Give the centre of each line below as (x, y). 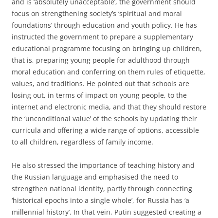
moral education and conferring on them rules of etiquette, (109, 72)
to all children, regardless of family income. (82, 142)
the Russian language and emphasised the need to (95, 177)
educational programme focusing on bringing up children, (107, 48)
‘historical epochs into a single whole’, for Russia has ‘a (100, 200)
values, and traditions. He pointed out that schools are (100, 83)
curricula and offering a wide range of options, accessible (105, 130)
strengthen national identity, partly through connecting (102, 188)
